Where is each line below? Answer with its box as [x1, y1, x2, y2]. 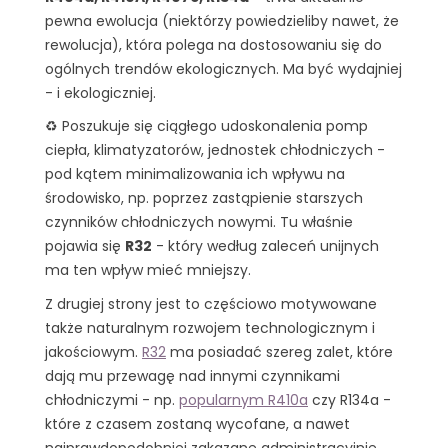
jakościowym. [45, 341, 142, 362]
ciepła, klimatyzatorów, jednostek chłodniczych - [45, 140, 385, 161]
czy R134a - [308, 389, 391, 410]
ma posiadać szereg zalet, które [166, 341, 393, 362]
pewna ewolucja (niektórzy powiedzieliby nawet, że [45, 10, 399, 31]
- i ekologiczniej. [45, 82, 160, 103]
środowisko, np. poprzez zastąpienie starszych [45, 188, 363, 209]
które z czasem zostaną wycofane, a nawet [45, 413, 350, 434]
